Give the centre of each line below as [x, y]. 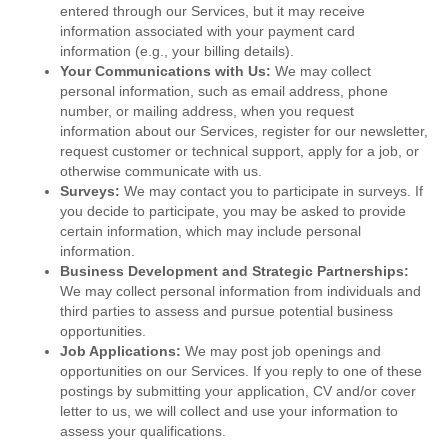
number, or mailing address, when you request [207, 111]
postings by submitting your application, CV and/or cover [238, 391]
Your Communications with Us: [167, 71]
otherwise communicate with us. [161, 171]
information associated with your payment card [207, 31]
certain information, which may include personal [210, 231]
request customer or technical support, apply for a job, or [239, 151]
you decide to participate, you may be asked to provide [233, 211]
